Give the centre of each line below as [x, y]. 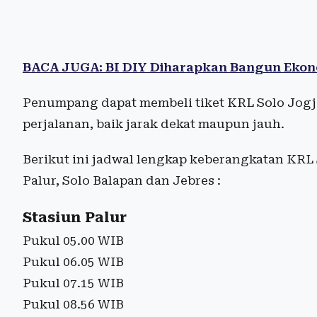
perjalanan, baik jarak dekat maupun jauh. [154, 123]
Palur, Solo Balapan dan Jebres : [122, 180]
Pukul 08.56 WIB [73, 304]
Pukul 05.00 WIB [73, 240]
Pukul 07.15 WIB [73, 283]
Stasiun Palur [75, 217]
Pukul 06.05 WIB [73, 261]
